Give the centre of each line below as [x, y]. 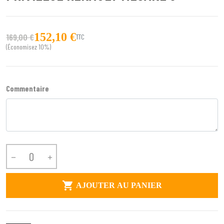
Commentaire [27, 88]
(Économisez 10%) [28, 46]
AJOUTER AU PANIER [119, 185]
